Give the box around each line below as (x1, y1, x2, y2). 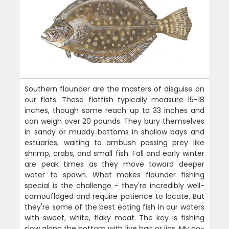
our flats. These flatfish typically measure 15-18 (25, 95, 204, 105)
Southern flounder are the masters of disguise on (25, 84, 204, 94)
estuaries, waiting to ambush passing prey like (25, 138, 204, 148)
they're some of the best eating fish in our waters (25, 202, 204, 212)
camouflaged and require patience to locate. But (25, 191, 204, 201)
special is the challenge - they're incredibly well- (25, 180, 204, 191)
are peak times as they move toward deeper (25, 159, 204, 169)
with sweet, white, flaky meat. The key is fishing (25, 213, 204, 223)
